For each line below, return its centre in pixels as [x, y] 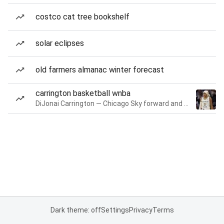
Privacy [140, 210]
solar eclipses [60, 43]
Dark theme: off [75, 210]
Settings [115, 210]
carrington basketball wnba [83, 93]
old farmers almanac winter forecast [100, 70]
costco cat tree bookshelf [82, 17]
